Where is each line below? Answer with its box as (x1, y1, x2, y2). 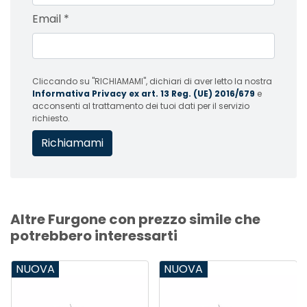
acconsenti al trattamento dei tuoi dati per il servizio (32, 99, 249, 112)
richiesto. (32, 112, 70, 124)
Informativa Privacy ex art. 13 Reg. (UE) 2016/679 (32, 87, 255, 99)
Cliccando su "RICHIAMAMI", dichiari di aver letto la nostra (32, 75, 272, 87)
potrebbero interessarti (10, 225, 177, 245)
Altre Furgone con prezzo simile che (10, 209, 260, 229)
